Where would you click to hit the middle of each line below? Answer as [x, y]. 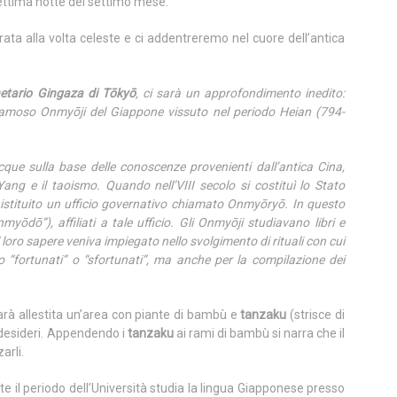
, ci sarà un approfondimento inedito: [240, 93]
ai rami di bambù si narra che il [259, 333]
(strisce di [316, 315]
